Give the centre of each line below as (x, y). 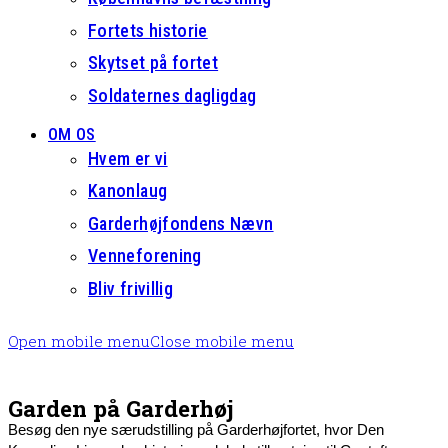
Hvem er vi (128, 158)
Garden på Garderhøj (120, 407)
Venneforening (145, 255)
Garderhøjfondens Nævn (181, 223)
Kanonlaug (128, 190)
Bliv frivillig (131, 288)
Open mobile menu (79, 340)
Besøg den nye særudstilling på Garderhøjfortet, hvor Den (196, 429)
